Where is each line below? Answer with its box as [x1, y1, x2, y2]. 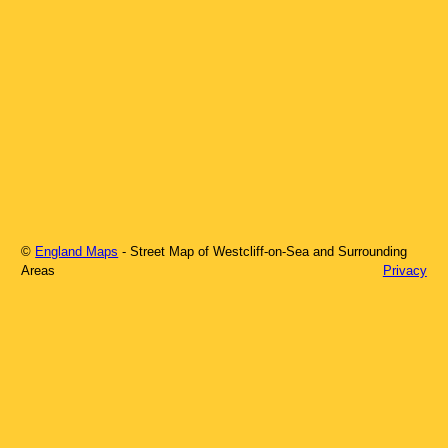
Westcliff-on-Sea [213, 243, 310, 259]
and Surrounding [309, 243, 408, 259]
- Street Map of [122, 243, 214, 259]
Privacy [382, 262, 427, 278]
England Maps [35, 243, 119, 259]
